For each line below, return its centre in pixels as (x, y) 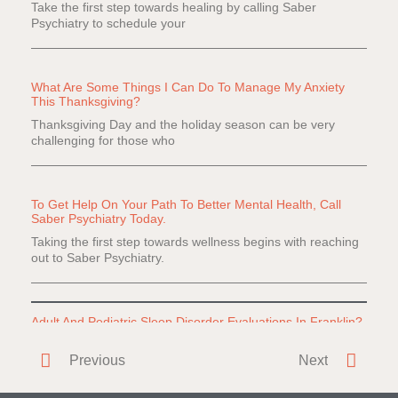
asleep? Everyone (82, 361)
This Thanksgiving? (86, 102)
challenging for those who (103, 141)
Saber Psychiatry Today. (99, 219)
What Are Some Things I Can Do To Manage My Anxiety (188, 88)
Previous (97, 361)
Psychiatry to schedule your (108, 24)
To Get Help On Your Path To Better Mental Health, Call (186, 205)
